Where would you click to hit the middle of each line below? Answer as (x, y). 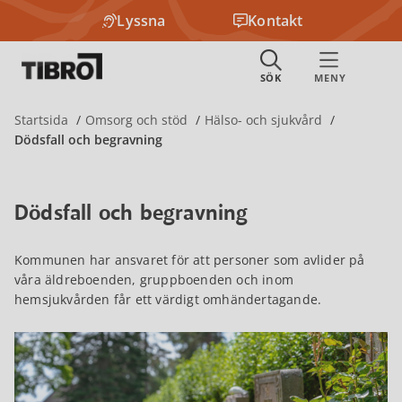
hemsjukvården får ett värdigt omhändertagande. (168, 299)
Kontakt (275, 21)
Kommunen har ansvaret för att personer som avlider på (190, 260)
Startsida (43, 120)
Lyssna (141, 21)
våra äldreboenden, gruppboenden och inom (154, 280)
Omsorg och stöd (136, 120)
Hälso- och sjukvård (263, 120)
